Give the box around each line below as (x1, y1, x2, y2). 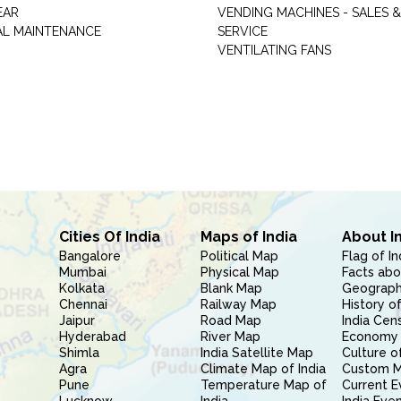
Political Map (200, 249, 278, 263)
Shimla (58, 346, 99, 360)
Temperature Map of (200, 378, 327, 392)
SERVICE (217, 24, 268, 38)
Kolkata (58, 281, 105, 295)
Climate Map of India (200, 362, 326, 376)
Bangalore (58, 249, 121, 263)
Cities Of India (58, 228, 160, 245)
